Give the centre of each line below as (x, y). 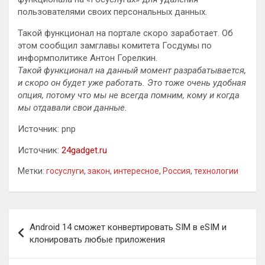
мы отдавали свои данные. (72, 107)
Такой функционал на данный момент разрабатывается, (132, 70)
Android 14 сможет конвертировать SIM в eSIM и (128, 227)
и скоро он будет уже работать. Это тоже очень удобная (132, 83)
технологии (216, 171)
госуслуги (65, 171)
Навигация (47, 218)
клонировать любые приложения (97, 239)
